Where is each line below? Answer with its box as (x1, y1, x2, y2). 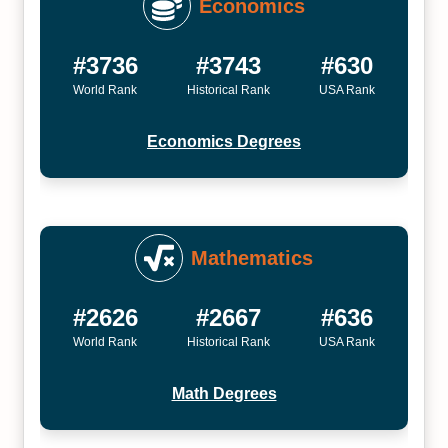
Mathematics (191, 247, 313, 269)
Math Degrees (171, 385, 277, 402)
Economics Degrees (147, 133, 301, 150)
